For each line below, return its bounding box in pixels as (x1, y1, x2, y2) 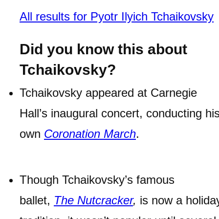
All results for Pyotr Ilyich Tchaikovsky (20, 10, 214, 23)
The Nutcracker (54, 194, 133, 207)
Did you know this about (20, 41, 187, 58)
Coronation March (44, 127, 136, 141)
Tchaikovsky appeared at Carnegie (20, 86, 197, 100)
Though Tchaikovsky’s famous (20, 173, 175, 187)
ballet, (20, 194, 54, 207)
